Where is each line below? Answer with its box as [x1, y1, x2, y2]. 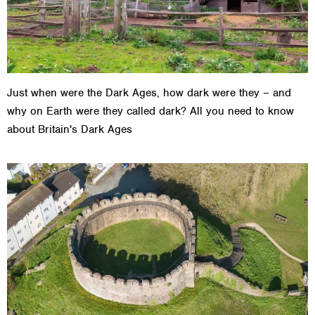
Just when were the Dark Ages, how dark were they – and [7, 85, 291, 100]
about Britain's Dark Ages [7, 122, 132, 136]
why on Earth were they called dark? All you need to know [7, 103, 294, 118]
